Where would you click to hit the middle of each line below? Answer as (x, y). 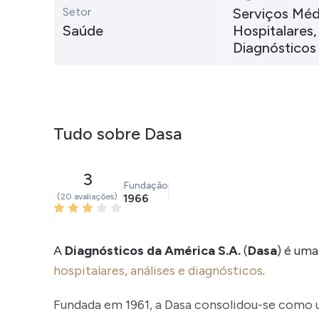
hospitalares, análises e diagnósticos (158, 271)
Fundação (145, 185)
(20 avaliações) (87, 197)
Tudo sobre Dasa (117, 134)
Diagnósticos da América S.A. (152, 251)
